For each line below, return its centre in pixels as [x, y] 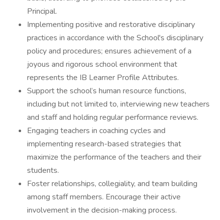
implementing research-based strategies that [104, 144]
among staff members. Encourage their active [104, 197]
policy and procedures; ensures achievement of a [109, 51]
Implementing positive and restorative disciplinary [111, 25]
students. [43, 170]
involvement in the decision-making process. [102, 210]
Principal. [42, 11]
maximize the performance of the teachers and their [114, 157]
